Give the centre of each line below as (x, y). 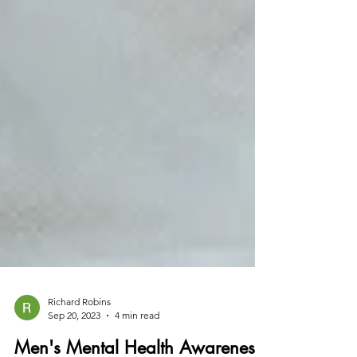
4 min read (137, 347)
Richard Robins (79, 333)
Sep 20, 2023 (74, 347)
